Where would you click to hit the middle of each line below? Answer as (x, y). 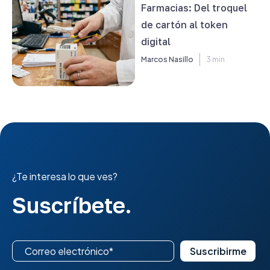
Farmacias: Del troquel (194, 8)
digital (156, 42)
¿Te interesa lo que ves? (65, 176)
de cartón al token (184, 25)
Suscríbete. (72, 205)
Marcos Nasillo (167, 59)
